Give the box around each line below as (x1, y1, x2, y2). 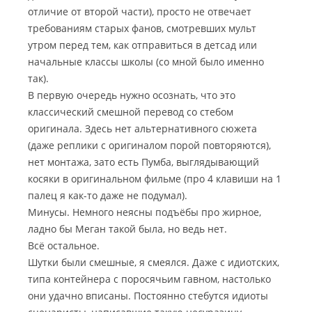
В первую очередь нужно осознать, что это (28, 88, 235, 102)
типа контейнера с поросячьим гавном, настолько (28, 272, 271, 286)
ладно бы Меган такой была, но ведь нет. (28, 222, 227, 235)
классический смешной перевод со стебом (28, 105, 233, 118)
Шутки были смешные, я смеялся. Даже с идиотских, (28, 256, 279, 269)
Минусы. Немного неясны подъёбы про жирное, (28, 205, 261, 219)
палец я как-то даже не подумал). (28, 189, 187, 202)
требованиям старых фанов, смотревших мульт (28, 22, 256, 35)
